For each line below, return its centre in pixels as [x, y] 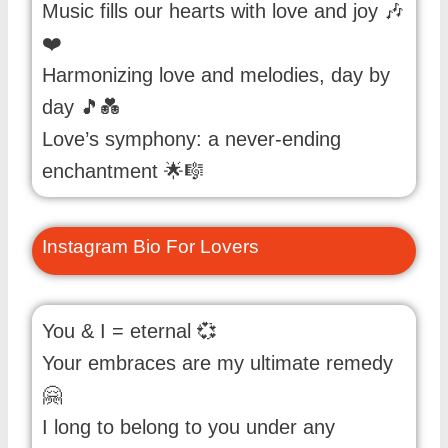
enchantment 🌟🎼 [123, 170]
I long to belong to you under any [188, 427]
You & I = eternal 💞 [129, 331]
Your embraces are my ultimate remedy [217, 363]
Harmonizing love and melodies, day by [216, 74]
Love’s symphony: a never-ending [191, 138]
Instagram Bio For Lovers [150, 246]
